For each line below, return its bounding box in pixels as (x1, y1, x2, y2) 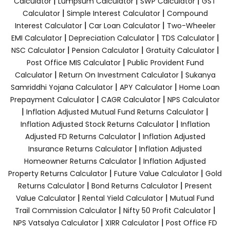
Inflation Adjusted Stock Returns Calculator (20, 119, 174, 129)
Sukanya (185, 69, 216, 80)
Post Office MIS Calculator (26, 57, 121, 68)
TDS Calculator (161, 32, 215, 43)
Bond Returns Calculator (91, 180, 178, 191)
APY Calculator (119, 82, 172, 92)
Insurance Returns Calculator (28, 143, 132, 154)
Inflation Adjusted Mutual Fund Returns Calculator (26, 106, 204, 117)
